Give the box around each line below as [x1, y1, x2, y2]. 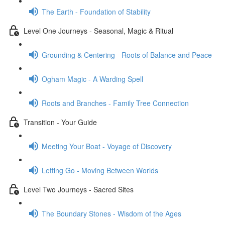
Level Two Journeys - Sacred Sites [24, 184, 134, 194]
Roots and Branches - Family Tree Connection [42, 97, 189, 108]
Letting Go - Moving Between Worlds [42, 165, 158, 175]
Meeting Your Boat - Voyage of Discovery [42, 141, 172, 151]
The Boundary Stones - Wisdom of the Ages [42, 208, 181, 218]
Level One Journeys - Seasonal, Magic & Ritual [24, 25, 173, 36]
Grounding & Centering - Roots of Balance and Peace [42, 49, 212, 60]
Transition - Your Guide [24, 117, 97, 127]
